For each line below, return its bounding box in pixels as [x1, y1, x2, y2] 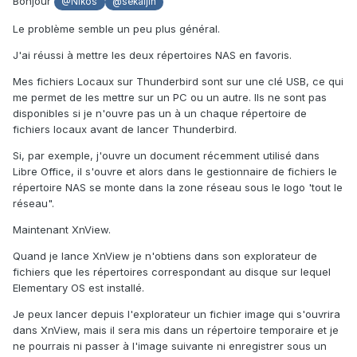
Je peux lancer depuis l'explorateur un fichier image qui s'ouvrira [13, 307, 340, 320]
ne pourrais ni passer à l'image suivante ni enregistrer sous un [13, 339, 327, 352]
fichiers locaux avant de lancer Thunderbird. [13, 122, 237, 135]
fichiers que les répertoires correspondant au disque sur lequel [13, 265, 331, 278]
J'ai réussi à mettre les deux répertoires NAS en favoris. [13, 48, 292, 61]
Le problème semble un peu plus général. [13, 22, 220, 35]
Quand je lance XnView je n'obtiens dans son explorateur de [13, 249, 317, 262]
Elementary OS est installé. [13, 280, 144, 294]
